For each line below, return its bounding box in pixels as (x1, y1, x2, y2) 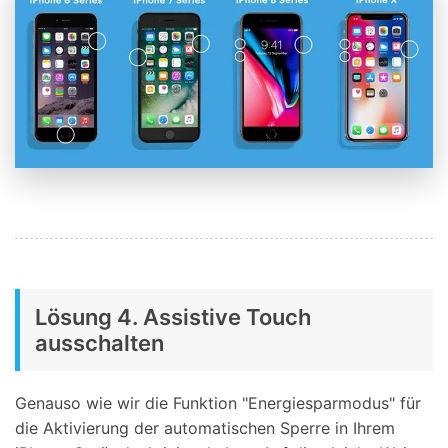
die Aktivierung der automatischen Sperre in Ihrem (15, 417, 395, 438)
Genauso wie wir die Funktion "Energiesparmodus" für (15, 392, 421, 413)
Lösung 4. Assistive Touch (35, 303, 311, 330)
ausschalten (35, 329, 164, 356)
